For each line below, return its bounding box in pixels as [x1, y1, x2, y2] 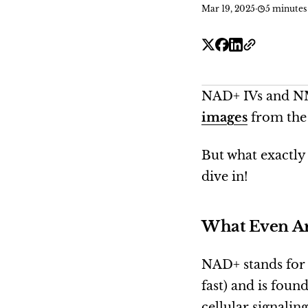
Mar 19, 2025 [201, 3, 255, 14]
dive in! [201, 169, 248, 184]
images [201, 110, 247, 125]
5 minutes [265, 3, 307, 14]
